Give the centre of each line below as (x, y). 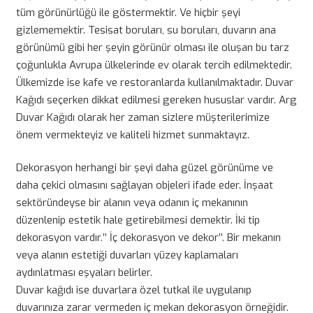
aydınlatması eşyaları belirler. (84, 272)
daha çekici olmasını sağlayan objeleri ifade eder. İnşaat (144, 185)
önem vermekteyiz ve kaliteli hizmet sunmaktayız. (132, 134)
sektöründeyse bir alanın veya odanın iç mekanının (132, 203)
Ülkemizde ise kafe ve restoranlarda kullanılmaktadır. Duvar (154, 82)
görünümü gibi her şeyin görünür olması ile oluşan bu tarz (152, 47)
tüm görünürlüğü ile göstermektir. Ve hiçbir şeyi (128, 12)
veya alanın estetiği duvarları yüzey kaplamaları (127, 255)
